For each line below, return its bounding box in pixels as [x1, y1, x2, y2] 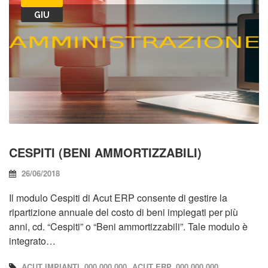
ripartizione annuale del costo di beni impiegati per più [9, 205, 238, 219]
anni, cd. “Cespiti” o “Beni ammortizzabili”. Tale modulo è [9, 219, 248, 233]
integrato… [9, 233, 56, 248]
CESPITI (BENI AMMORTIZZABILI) [9, 143, 202, 161]
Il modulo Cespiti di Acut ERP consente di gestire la [9, 190, 227, 205]
